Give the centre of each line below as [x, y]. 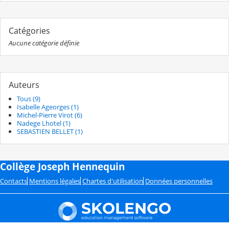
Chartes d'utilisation [113, 181]
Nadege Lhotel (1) [44, 123]
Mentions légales [55, 181]
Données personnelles [179, 181]
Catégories [29, 30]
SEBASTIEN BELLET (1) [50, 131]
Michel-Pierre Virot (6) [50, 115]
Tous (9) [29, 98]
